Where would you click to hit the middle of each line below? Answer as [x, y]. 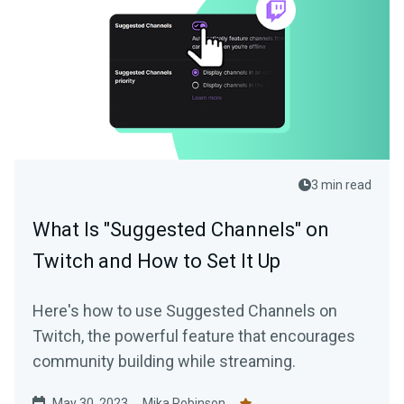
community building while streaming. [164, 361]
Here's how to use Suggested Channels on [185, 311]
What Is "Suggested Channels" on [181, 230]
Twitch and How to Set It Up [156, 261]
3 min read [341, 185]
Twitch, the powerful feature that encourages [194, 336]
